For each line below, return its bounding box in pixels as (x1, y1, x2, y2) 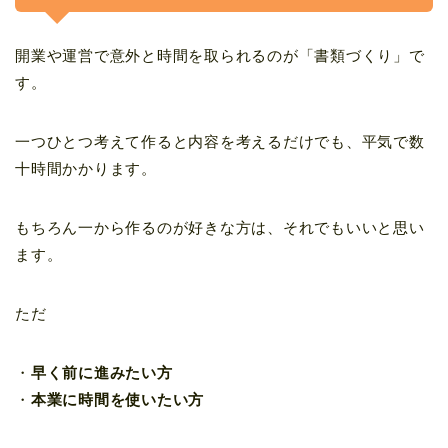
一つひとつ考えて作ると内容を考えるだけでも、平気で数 (15, 133, 425, 151)
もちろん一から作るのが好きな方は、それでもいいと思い (15, 219, 425, 237)
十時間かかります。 (15, 160, 157, 178)
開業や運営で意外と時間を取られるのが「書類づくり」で (15, 47, 425, 65)
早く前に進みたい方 (30, 364, 173, 382)
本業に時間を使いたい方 (30, 391, 205, 409)
